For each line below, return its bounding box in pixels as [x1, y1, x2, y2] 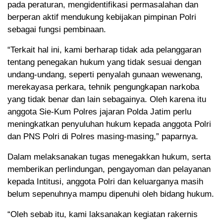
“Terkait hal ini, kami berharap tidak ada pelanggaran [7, 45, 201, 55]
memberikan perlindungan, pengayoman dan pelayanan [7, 165, 211, 174]
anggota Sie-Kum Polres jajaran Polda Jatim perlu [7, 107, 191, 117]
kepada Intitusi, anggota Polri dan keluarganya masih [7, 177, 203, 187]
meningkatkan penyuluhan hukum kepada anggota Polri [7, 119, 211, 129]
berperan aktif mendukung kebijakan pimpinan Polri [7, 12, 196, 22]
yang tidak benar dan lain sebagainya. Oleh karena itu [7, 95, 206, 105]
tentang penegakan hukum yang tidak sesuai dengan [7, 57, 201, 67]
